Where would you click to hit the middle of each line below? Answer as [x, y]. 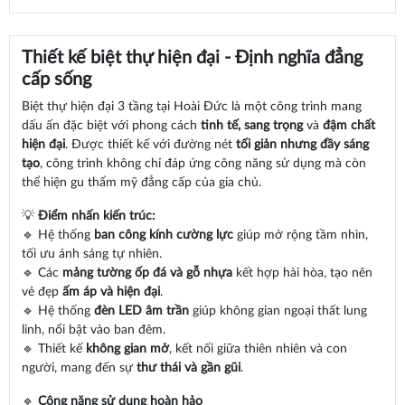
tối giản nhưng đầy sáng [302, 145]
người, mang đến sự [79, 368]
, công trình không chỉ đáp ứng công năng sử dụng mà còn [202, 164]
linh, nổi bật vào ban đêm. [93, 330]
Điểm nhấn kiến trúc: [96, 217]
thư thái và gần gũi [188, 368]
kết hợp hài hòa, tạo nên [302, 273]
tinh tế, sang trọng [251, 126]
